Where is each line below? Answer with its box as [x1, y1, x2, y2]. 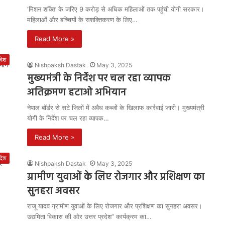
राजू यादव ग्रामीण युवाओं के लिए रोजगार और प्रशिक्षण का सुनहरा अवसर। [27, 202, 202, 210]
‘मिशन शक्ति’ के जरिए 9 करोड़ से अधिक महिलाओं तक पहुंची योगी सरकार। [27, 5, 204, 13]
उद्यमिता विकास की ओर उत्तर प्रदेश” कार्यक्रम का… [27, 212, 152, 220]
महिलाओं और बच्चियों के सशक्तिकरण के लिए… [27, 16, 138, 24]
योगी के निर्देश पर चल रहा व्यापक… [27, 114, 109, 122]
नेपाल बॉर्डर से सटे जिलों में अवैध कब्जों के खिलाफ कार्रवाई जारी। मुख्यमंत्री [27, 103, 204, 111]
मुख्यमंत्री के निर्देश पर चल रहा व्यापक [27, 71, 170, 87]
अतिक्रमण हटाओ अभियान [27, 85, 126, 101]
